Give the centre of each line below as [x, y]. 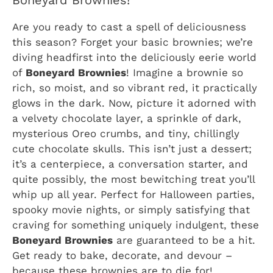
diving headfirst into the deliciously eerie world [134, 58]
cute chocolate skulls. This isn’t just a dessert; [132, 149]
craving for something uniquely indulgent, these [136, 225]
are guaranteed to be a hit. [184, 240]
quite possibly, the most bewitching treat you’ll [133, 179]
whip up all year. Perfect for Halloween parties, [133, 195]
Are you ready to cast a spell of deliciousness [129, 27]
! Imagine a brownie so [185, 73]
